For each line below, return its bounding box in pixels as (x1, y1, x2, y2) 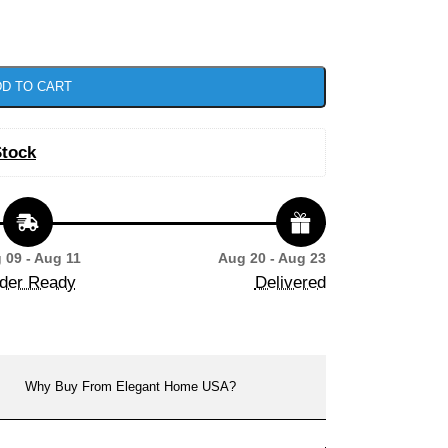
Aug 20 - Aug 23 (217, 250, 326, 266)
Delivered (254, 273, 326, 292)
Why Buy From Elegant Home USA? (25, 378, 237, 394)
